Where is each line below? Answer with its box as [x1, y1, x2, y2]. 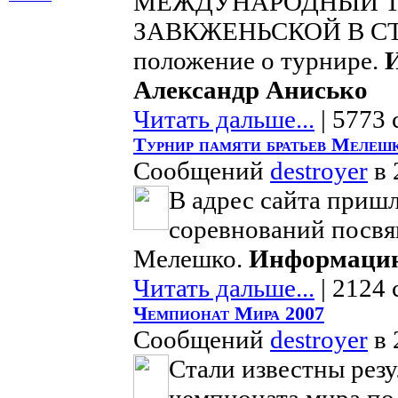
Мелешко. [133, 244, 249, 273]
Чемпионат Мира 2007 [133, 303, 324, 324]
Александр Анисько [133, 76, 368, 104]
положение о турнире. [133, 46, 385, 75]
